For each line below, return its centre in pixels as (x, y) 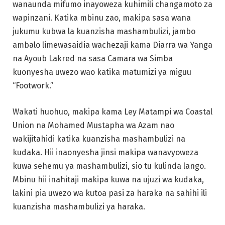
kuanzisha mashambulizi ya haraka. (79, 207)
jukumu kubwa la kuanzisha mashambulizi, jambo (104, 32)
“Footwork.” (33, 86)
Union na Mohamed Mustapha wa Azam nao (93, 126)
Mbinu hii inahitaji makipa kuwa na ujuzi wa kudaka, (108, 180)
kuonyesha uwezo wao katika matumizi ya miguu (102, 72)
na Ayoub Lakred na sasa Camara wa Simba (93, 59)
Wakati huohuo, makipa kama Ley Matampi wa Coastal (113, 112)
